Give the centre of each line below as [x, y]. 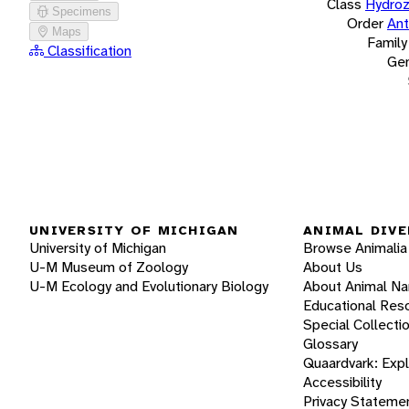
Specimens [82, 11]
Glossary [330, 344]
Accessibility [342, 382]
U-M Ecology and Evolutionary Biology [149, 286]
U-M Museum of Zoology [109, 267]
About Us [333, 267]
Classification [88, 50]
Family [387, 42]
